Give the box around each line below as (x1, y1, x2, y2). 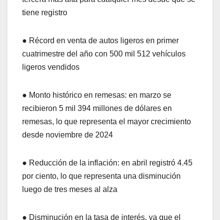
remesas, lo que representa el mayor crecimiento (22, 117, 191, 126)
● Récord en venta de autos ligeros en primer (22, 36, 179, 45)
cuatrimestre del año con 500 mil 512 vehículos (22, 50, 186, 58)
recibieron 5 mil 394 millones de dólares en (22, 104, 172, 113)
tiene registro (22, 8, 67, 17)
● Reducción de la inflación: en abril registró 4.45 (22, 159, 192, 167)
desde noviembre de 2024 (22, 131, 113, 139)
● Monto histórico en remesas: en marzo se (22, 91, 171, 100)
